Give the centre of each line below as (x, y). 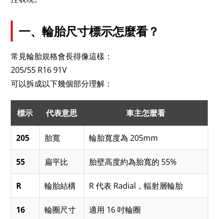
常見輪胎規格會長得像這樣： (62, 56)
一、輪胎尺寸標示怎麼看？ (89, 31)
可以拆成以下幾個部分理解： (62, 83)
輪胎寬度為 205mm (124, 138)
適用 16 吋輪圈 (115, 209)
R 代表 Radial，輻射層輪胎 (136, 186)
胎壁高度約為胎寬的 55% (133, 162)
